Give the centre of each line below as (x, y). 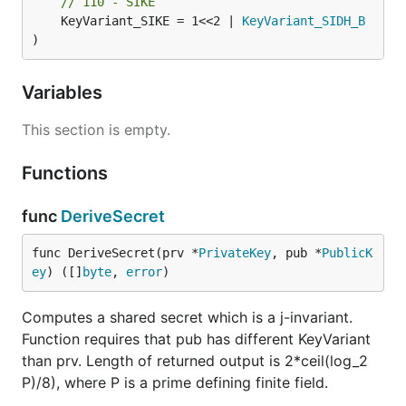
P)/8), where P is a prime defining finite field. (175, 382)
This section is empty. (96, 130)
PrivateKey (235, 253)
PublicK (347, 253)
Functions (67, 173)
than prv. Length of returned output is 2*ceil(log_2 (195, 361)
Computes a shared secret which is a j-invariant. (187, 317)
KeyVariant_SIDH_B (304, 21)
